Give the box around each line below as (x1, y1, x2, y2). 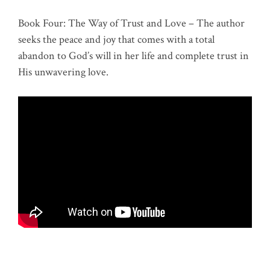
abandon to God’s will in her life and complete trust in (18, 48, 249, 63)
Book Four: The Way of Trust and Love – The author (18, 16, 245, 30)
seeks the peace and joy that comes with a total (18, 32, 215, 46)
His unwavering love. (18, 64, 108, 79)
